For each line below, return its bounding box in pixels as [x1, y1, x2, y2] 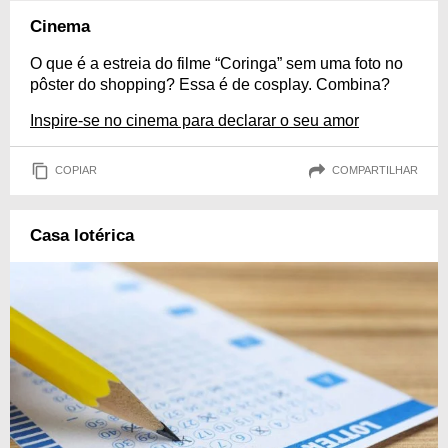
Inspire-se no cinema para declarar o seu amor [30, 111, 359, 129]
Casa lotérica [30, 225, 134, 245]
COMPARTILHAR [332, 164, 418, 177]
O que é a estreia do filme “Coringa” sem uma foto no [30, 54, 403, 72]
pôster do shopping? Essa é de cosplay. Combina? [30, 75, 390, 93]
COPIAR [55, 164, 97, 177]
